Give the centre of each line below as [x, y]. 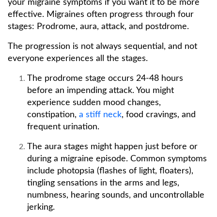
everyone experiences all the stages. [78, 59]
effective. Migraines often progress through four [101, 15]
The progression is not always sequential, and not [102, 46]
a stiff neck [100, 115]
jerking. [41, 207]
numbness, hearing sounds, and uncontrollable [116, 195]
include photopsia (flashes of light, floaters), [110, 171]
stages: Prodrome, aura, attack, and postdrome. [98, 27]
